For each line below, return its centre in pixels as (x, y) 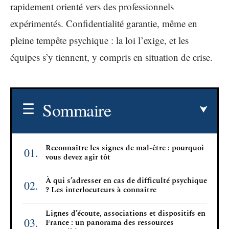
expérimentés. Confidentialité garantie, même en (104, 23)
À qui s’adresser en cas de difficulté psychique (126, 180)
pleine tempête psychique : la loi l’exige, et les (99, 40)
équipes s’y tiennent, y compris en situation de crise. (111, 57)
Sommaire (77, 110)
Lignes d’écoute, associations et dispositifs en (125, 213)
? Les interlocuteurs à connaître (101, 190)
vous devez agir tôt (78, 157)
